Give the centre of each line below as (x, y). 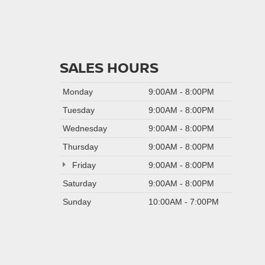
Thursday (80, 147)
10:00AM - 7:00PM (183, 202)
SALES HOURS (109, 67)
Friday (83, 165)
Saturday (79, 183)
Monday (77, 92)
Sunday (77, 202)
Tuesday (78, 110)
